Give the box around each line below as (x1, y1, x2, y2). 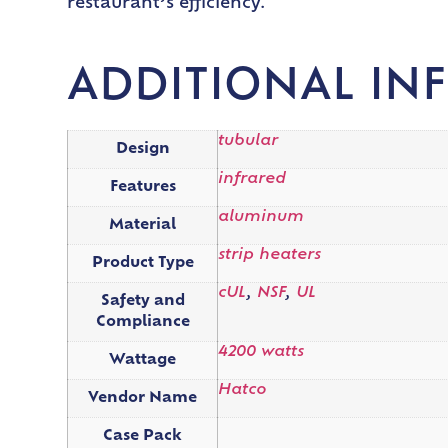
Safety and (100, 293, 185, 309)
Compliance (95, 314, 190, 330)
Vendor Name (88, 390, 198, 406)
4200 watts (218, 344, 305, 360)
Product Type (91, 255, 194, 271)
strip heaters (218, 247, 322, 263)
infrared (218, 171, 287, 187)
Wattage (109, 352, 177, 368)
